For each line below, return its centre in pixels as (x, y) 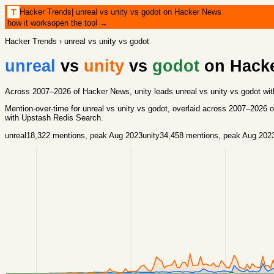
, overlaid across (198, 109)
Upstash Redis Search (61, 118)
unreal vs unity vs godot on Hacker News (149, 12)
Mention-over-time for (44, 109)
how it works (29, 23)
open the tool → (80, 23)
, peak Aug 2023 (114, 135)
